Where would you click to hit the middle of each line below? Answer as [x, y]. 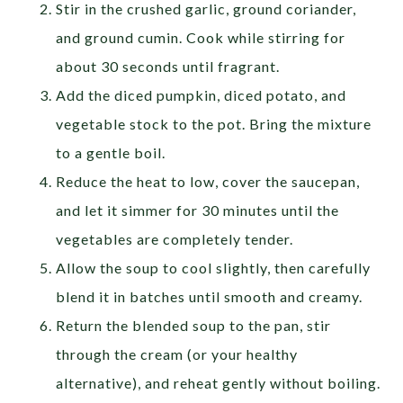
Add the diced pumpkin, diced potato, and [201, 94]
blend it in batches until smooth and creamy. [210, 296]
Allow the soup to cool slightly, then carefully [214, 267]
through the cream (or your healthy [177, 354]
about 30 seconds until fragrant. [168, 66]
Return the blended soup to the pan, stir [194, 325]
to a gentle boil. [111, 152]
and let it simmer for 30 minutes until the [198, 210]
